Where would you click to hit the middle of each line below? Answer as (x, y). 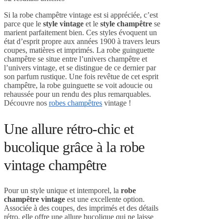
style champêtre (126, 24)
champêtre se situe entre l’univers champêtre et (76, 59)
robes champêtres (76, 103)
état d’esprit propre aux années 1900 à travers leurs (82, 42)
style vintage (63, 24)
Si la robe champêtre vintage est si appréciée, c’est (81, 15)
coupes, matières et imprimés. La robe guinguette (79, 50)
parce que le (23, 24)
